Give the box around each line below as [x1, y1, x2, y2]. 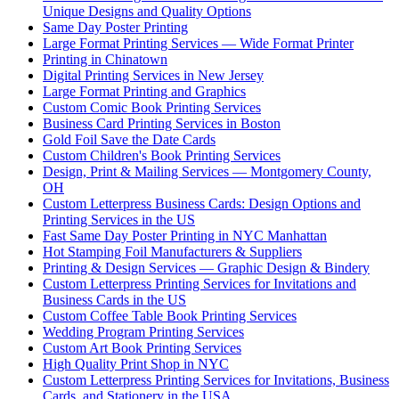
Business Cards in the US [43, 291, 186, 307]
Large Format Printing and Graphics [43, 83, 246, 99]
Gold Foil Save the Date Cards [43, 131, 216, 147]
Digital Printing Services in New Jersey [43, 67, 264, 83]
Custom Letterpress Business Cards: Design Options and [43, 195, 361, 211]
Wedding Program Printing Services [43, 323, 244, 339]
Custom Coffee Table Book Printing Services [43, 307, 297, 323]
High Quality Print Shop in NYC [43, 355, 229, 371]
